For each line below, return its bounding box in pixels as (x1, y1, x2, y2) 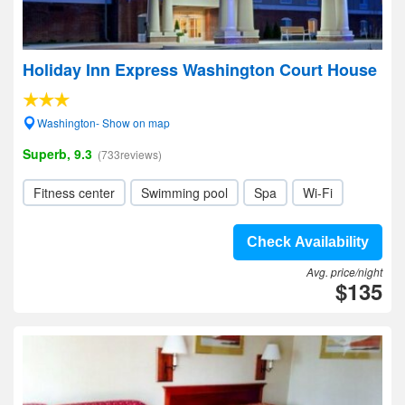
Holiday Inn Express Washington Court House (23, 58, 377, 81)
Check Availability (247, 234, 369, 250)
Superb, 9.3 (23, 145, 92, 163)
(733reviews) (98, 146, 162, 162)
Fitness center (33, 184, 115, 202)
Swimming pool (141, 184, 228, 202)
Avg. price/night (306, 264, 382, 279)
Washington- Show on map (37, 115, 170, 130)
